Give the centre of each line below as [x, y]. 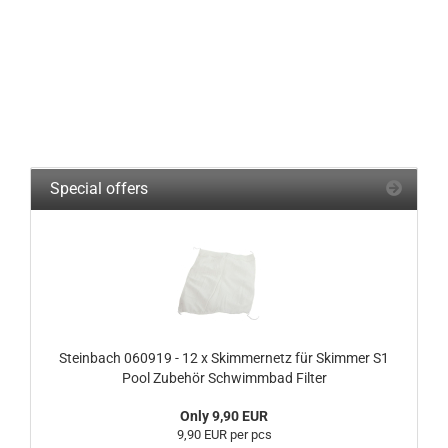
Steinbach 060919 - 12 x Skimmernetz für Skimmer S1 [224, 358]
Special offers [97, 188]
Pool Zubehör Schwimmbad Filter [224, 378]
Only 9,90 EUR [224, 416]
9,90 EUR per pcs [224, 434]
